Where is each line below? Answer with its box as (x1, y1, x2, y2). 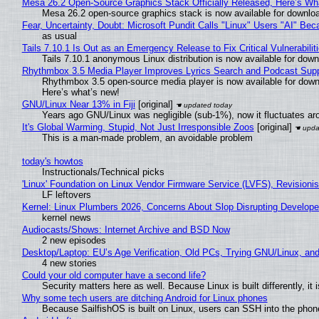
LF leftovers (41, 189, 91, 200)
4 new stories (41, 257, 97, 268)
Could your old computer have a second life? (21, 269, 206, 281)
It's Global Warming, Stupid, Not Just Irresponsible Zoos (21, 121, 254, 132)
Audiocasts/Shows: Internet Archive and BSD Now (21, 224, 230, 235)
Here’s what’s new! (41, 86, 120, 98)
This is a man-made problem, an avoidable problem (41, 132, 253, 143)
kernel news (41, 211, 91, 223)
